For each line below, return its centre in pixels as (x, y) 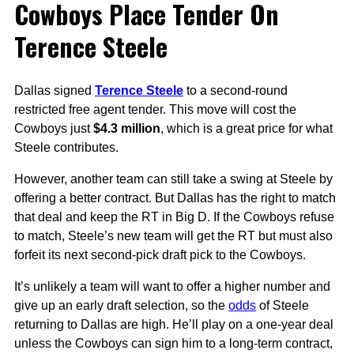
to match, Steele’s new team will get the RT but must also (173, 236)
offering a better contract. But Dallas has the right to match (175, 198)
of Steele (282, 306)
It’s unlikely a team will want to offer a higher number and (172, 287)
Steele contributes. (66, 148)
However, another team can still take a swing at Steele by (173, 179)
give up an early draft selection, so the (121, 306)
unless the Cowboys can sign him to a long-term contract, (173, 344)
